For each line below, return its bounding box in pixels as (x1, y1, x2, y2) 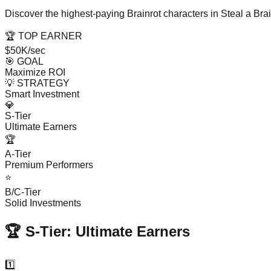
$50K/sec (5, 45, 45, 56)
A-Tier (5, 149, 31, 160)
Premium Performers (5, 160, 93, 171)
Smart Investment (5, 89, 79, 100)
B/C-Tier (5, 187, 41, 198)
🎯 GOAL (5, 56, 44, 67)
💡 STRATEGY (5, 78, 70, 89)
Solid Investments (5, 198, 81, 209)
